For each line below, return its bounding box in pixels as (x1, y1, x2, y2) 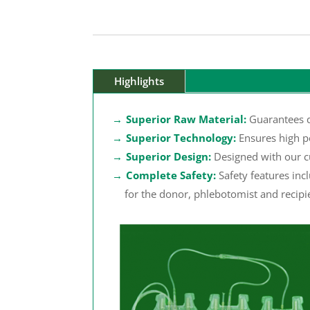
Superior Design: (125, 149, 211, 163)
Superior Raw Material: (125, 111, 246, 126)
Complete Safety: (125, 167, 216, 182)
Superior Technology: (125, 130, 236, 145)
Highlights (114, 73, 165, 88)
